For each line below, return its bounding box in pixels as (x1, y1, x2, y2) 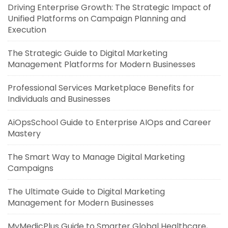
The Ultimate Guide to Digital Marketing (8, 185, 165, 197)
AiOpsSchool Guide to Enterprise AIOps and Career (8, 116, 211, 128)
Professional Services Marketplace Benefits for (8, 81, 194, 94)
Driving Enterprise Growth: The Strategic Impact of (8, 1, 211, 13)
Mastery (8, 127, 41, 139)
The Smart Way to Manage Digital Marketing (8, 151, 185, 163)
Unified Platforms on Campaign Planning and (8, 12, 186, 24)
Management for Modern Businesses (8, 196, 154, 209)
